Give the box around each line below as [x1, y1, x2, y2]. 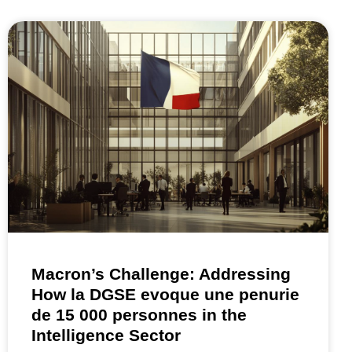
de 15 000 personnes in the [31, 306, 247, 324]
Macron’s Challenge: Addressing [31, 265, 291, 284]
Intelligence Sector [31, 326, 181, 345]
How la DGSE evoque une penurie [31, 285, 299, 304]
